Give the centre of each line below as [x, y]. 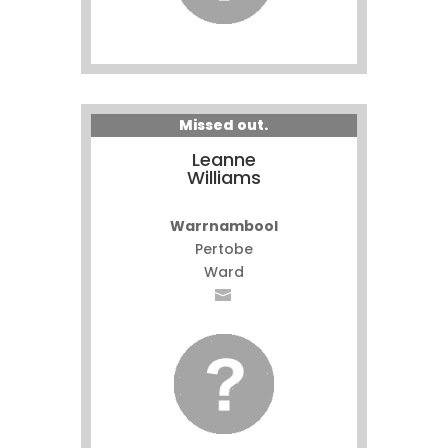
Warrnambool [223, 226]
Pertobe [223, 249]
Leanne [223, 159]
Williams [223, 177]
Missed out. [224, 125]
